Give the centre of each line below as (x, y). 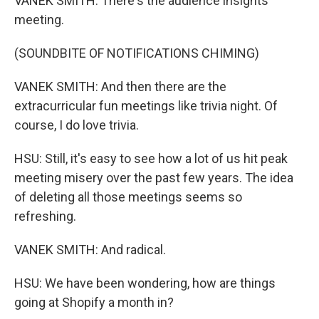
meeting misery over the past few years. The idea (154, 178)
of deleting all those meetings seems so (128, 197)
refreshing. (45, 216)
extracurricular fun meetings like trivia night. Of (146, 106)
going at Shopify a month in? (94, 302)
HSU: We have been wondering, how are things (145, 283)
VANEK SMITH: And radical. (90, 250)
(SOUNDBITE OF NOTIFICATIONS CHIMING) (137, 53)
